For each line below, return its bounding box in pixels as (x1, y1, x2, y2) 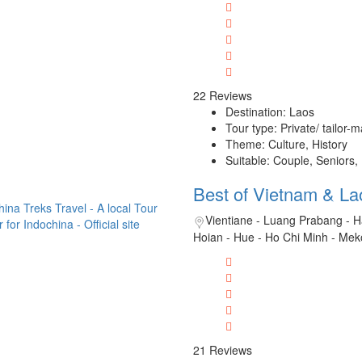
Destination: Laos (225, 103, 314, 120)
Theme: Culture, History (225, 136, 347, 153)
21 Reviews (192, 341, 252, 358)
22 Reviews (192, 87, 252, 104)
